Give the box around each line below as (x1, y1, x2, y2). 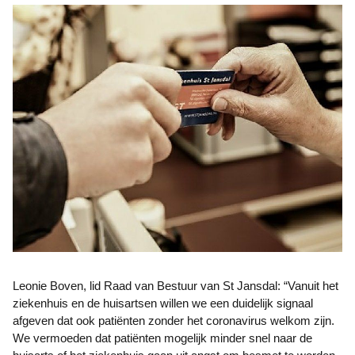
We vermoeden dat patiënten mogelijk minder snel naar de (13, 331, 312, 345)
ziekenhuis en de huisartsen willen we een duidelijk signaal (13, 296, 313, 310)
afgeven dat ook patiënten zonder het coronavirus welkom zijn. (13, 314, 334, 327)
